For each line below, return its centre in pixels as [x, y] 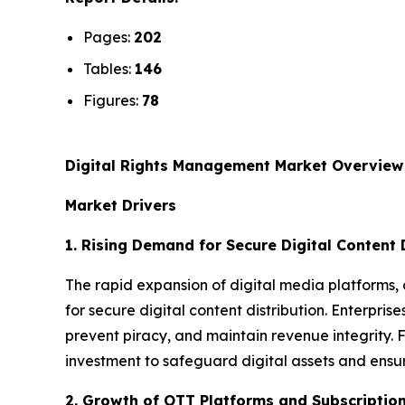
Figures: [113, 100]
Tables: [109, 69]
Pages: [108, 38]
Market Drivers [121, 205]
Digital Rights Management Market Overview [234, 165]
